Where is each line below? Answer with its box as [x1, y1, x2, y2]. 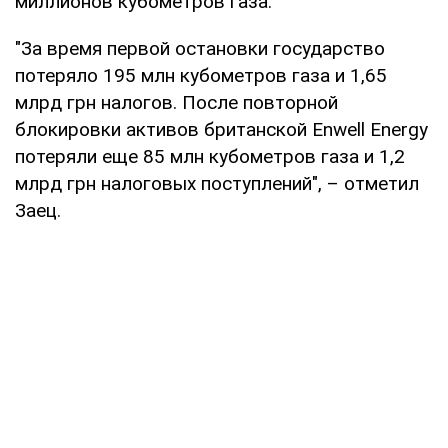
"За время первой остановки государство [15, 36, 385, 60]
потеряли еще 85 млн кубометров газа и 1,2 [15, 144, 405, 168]
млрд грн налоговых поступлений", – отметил [15, 171, 419, 195]
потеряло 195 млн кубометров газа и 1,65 [15, 63, 387, 87]
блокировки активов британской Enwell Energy [15, 117, 428, 141]
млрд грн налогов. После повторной [15, 90, 338, 114]
